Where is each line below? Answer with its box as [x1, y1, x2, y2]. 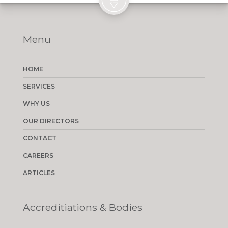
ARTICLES [22, 169, 55, 177]
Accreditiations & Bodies [22, 201, 142, 214]
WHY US [22, 100, 50, 108]
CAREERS [22, 152, 53, 160]
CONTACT [22, 134, 56, 142]
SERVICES [22, 82, 55, 91]
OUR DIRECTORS [22, 117, 79, 125]
